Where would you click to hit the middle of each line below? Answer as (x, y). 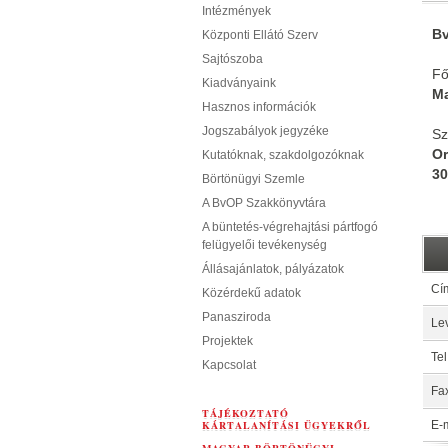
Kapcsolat (229, 365)
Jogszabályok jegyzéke (265, 131)
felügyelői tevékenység (264, 245)
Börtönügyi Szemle (253, 179)
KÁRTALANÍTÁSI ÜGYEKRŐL (286, 425)
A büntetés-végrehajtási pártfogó (290, 227)
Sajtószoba (232, 59)
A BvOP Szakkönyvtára (264, 203)
